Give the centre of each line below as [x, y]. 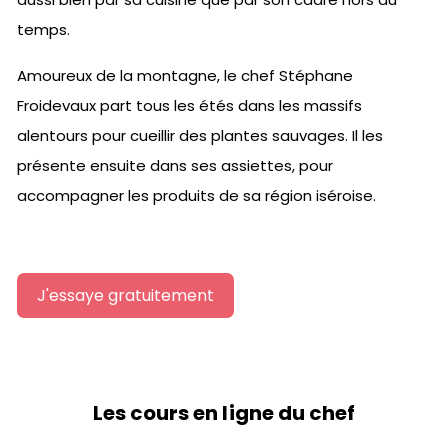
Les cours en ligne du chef [224, 413]
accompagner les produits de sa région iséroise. [196, 196]
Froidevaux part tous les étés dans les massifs [189, 106]
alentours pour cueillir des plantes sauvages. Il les [200, 136]
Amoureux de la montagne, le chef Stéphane [185, 76]
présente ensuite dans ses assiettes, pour [175, 166]
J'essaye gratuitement [125, 296]
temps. [43, 30]
